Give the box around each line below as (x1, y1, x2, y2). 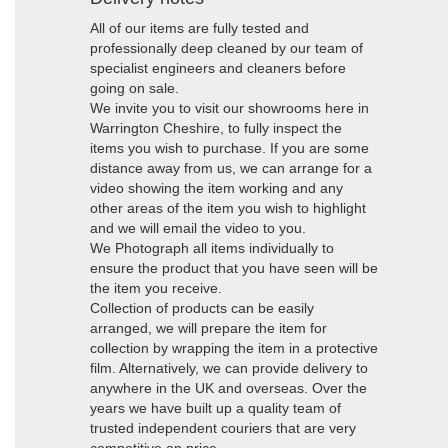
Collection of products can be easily (90, 300, 314, 316)
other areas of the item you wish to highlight (90, 200, 366, 216)
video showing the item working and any (90, 180, 343, 196)
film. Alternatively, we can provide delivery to (90, 360, 368, 376)
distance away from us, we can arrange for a (90, 160, 372, 176)
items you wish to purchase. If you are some (90, 140, 369, 156)
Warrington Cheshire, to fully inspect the (90, 120, 342, 136)
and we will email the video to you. (90, 220, 306, 236)
